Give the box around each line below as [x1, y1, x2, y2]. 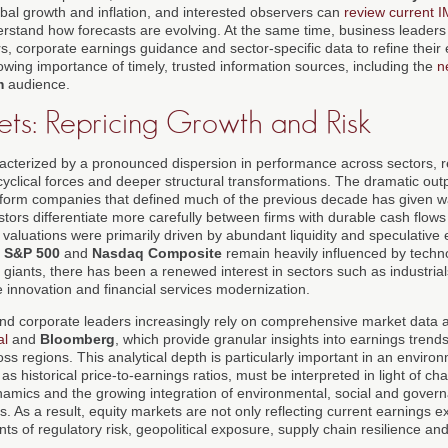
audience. [4, 75, 70, 92]
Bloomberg [40, 330, 115, 347]
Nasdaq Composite [92, 244, 222, 261]
